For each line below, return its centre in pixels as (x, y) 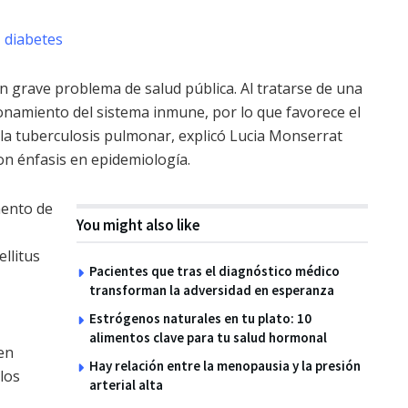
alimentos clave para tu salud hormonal (208, 338)
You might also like (138, 225)
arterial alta (126, 385)
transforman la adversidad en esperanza (212, 291)
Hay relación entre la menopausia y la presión (225, 366)
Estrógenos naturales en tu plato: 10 (200, 319)
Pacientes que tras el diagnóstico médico (214, 271)
